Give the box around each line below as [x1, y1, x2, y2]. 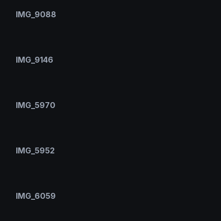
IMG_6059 [16, 191, 56, 201]
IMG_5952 [16, 146, 55, 156]
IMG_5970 [16, 100, 55, 110]
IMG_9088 [16, 9, 56, 20]
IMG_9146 [16, 55, 53, 65]
